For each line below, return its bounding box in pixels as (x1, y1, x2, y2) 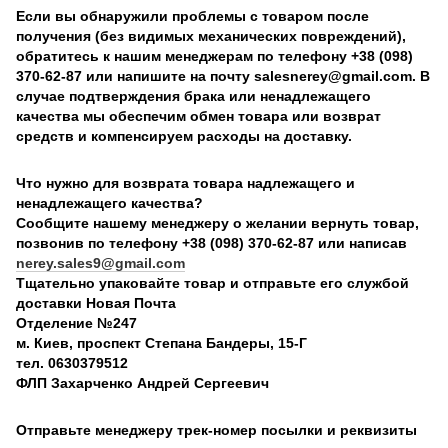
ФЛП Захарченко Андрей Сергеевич (16, 374, 269, 391)
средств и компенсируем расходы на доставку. (16, 127, 352, 144)
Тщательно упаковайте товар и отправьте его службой (16, 274, 409, 291)
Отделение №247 (16, 314, 137, 331)
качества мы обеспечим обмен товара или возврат (16, 107, 381, 124)
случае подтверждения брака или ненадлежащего (16, 87, 371, 104)
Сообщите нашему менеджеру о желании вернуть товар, (16, 214, 419, 231)
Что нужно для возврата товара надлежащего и (16, 174, 355, 191)
